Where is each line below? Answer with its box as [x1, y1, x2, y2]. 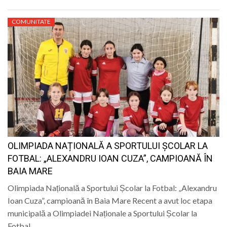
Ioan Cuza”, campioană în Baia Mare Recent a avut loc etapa [8, 196, 212, 206]
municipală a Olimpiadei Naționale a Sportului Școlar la [8, 208, 197, 218]
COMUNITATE [12, 18, 51, 26]
